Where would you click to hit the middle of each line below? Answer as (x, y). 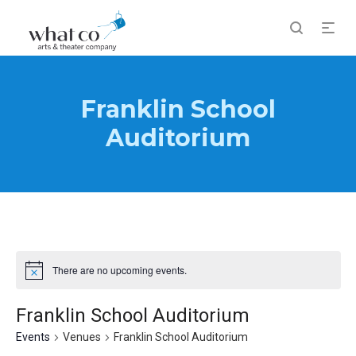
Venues (81, 337)
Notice (38, 275)
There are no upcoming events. (119, 270)
